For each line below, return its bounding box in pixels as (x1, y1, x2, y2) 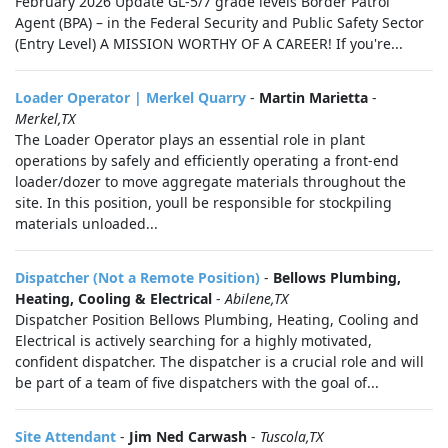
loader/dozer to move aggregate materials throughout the (15, 172, 406, 191)
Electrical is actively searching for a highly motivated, (15, 331, 372, 350)
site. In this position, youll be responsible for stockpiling (15, 193, 392, 212)
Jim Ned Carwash (129, 427, 247, 446)
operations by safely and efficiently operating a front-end (15, 151, 399, 170)
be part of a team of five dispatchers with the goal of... (15, 373, 379, 392)
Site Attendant (15, 427, 116, 446)
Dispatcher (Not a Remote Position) (15, 268, 260, 287)
